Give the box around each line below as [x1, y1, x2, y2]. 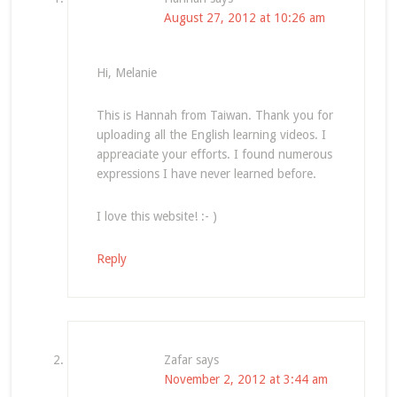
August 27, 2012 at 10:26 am [163, 11, 325, 25]
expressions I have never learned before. [96, 167, 316, 181]
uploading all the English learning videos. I [96, 128, 326, 142]
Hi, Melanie [96, 66, 157, 80]
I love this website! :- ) [96, 209, 217, 223]
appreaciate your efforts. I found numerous [96, 147, 332, 161]
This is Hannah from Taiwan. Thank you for [96, 108, 333, 122]
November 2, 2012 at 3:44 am [163, 372, 328, 386]
